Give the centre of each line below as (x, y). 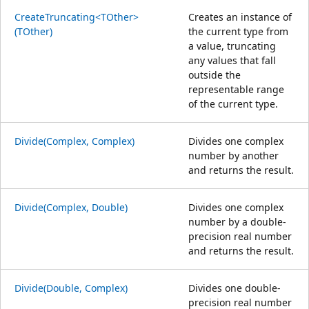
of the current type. (233, 103)
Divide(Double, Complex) (71, 288)
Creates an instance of (240, 17)
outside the (215, 74)
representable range (236, 89)
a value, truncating (232, 46)
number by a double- (237, 221)
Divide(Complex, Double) (71, 207)
